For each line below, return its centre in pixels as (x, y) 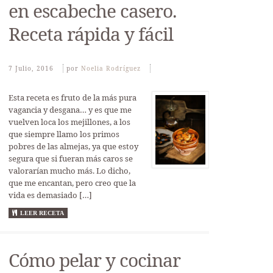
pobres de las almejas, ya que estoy (73, 146)
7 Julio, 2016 (31, 68)
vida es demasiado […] (50, 195)
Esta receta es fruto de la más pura (72, 97)
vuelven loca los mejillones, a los (69, 122)
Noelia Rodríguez (111, 68)
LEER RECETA (42, 213)
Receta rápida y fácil (90, 34)
